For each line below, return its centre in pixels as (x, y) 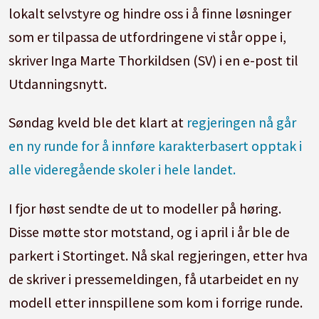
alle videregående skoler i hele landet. (122, 169)
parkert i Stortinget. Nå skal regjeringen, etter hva (158, 256)
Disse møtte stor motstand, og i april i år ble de (150, 232)
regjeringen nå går (240, 122)
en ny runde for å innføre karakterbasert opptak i (156, 146)
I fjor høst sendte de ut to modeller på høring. (145, 209)
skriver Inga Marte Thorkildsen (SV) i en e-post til (154, 60)
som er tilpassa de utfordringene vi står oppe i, (148, 36)
